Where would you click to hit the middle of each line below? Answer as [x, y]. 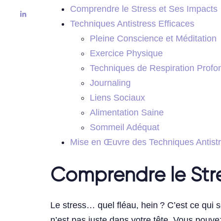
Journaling [110, 83]
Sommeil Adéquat [125, 128]
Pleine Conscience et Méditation [153, 39]
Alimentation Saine [127, 113]
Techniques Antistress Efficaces [132, 24]
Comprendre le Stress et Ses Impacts [144, 9]
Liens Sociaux [117, 98]
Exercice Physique [126, 54]
